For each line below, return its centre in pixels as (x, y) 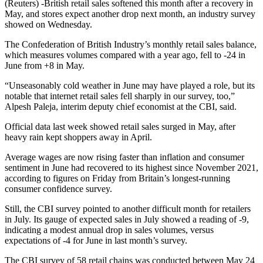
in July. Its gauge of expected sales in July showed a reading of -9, (127, 219)
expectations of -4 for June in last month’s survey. (96, 240)
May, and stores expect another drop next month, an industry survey (130, 14)
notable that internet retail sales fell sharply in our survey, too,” (120, 96)
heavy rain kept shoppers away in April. (78, 137)
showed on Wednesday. (48, 24)
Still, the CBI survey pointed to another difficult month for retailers (128, 208)
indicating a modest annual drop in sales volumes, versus (109, 230)
